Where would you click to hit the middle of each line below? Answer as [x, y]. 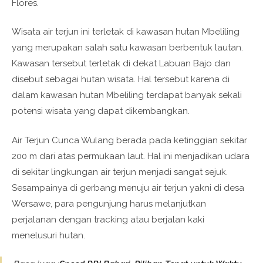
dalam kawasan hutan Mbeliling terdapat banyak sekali [127, 95]
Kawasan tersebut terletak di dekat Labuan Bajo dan [121, 63]
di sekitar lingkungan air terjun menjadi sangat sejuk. [120, 172]
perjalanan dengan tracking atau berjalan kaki [108, 219]
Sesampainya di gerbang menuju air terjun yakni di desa [128, 188]
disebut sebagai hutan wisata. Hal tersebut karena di [121, 79]
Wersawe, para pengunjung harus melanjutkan [109, 203]
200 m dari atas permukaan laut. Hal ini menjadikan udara [131, 156]
